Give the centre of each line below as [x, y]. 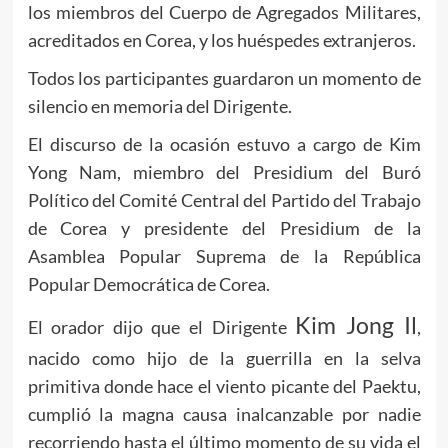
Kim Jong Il [356, 325]
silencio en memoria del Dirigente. [159, 105]
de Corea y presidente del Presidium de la [224, 227]
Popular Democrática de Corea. [148, 283]
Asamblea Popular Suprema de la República [224, 255]
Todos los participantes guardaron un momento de [224, 77]
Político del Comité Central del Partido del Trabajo [224, 199]
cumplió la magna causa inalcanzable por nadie [224, 413]
